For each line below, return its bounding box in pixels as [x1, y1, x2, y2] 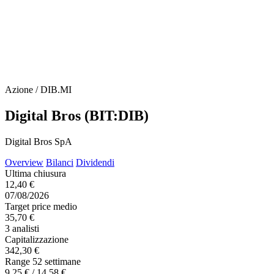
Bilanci [46, 157, 73, 168]
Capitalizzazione [5, 234, 68, 245]
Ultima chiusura [5, 168, 66, 179]
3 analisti [5, 223, 39, 234]
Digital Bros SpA [5, 136, 72, 147]
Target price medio [5, 201, 77, 212]
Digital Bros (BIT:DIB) [5, 107, 149, 124]
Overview [5, 157, 43, 168]
